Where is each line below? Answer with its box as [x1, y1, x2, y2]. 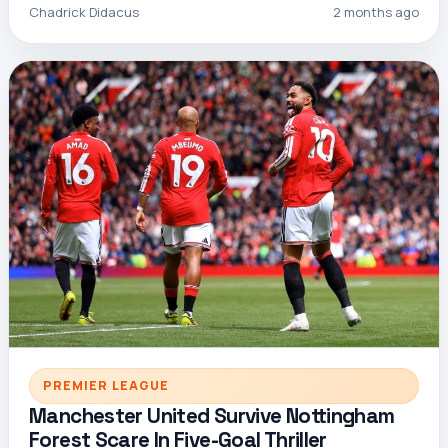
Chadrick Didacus [29, 3, 139, 22]
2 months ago [333, 3, 419, 22]
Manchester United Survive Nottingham [29, 403, 395, 430]
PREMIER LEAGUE [42, 376, 169, 394]
